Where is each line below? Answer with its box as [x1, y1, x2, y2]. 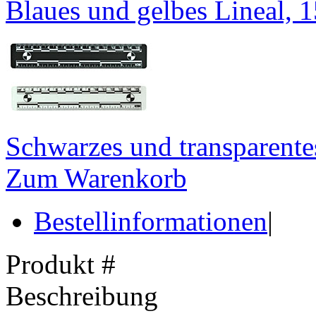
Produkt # [6, 249, 116, 280]
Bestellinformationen [34, 206, 267, 237]
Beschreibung [6, 281, 158, 312]
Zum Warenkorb [6, 163, 187, 194]
